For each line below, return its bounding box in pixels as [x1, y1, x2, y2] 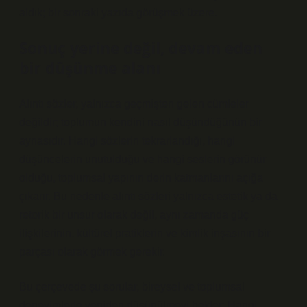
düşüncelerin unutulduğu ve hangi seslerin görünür [19, 153, 266, 165]
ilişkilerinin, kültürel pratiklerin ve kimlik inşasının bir [19, 228, 270, 239]
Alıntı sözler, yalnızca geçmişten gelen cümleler [19, 98, 249, 110]
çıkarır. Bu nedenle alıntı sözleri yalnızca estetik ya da [19, 191, 278, 202]
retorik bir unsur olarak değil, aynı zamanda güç [19, 209, 249, 221]
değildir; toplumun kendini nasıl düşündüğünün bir [19, 116, 262, 128]
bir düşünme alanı [19, 58, 160, 79]
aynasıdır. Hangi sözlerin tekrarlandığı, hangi [19, 135, 235, 147]
